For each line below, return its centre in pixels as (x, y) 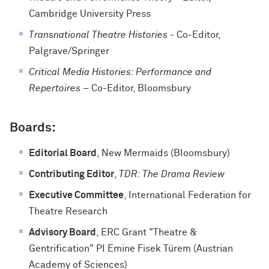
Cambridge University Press (90, 14)
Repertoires (55, 88)
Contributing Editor (71, 174)
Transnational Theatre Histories (98, 35)
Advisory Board (62, 232)
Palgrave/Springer (69, 51)
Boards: (33, 128)
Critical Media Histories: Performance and (120, 72)
